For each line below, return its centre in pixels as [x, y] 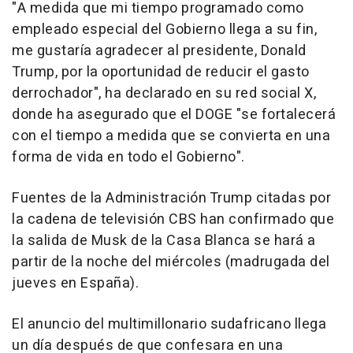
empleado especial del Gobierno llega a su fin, [164, 30]
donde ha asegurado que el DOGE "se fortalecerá [174, 115]
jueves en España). [75, 284]
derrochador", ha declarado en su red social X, [164, 94]
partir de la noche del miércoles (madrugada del [171, 262]
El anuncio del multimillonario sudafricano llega [169, 325]
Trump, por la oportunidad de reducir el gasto [161, 72]
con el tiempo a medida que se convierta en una [171, 136]
